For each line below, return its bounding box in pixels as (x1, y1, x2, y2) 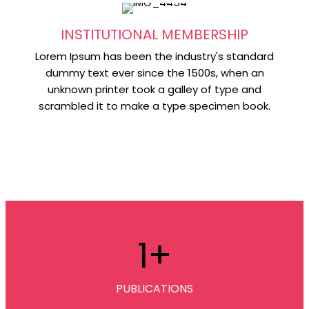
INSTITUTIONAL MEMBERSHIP (61, 25, 248, 44)
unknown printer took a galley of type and (48, 82, 261, 97)
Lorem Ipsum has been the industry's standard (35, 49, 274, 63)
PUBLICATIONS (116, 281, 193, 297)
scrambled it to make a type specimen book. (39, 99, 270, 113)
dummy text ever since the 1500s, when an (45, 66, 264, 80)
